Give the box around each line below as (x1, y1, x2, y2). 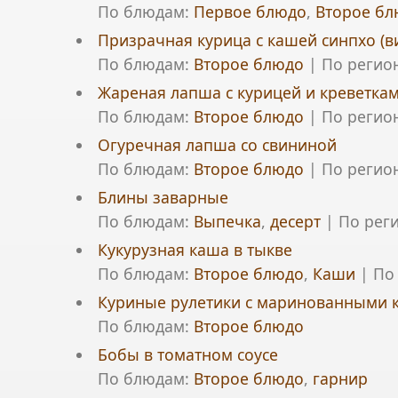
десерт (269, 211, 321, 232)
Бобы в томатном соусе (97, 344, 278, 365)
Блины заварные (97, 187, 228, 208)
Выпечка (193, 211, 261, 232)
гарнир (312, 368, 368, 389)
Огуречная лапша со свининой (97, 134, 337, 155)
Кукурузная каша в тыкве (97, 239, 292, 260)
